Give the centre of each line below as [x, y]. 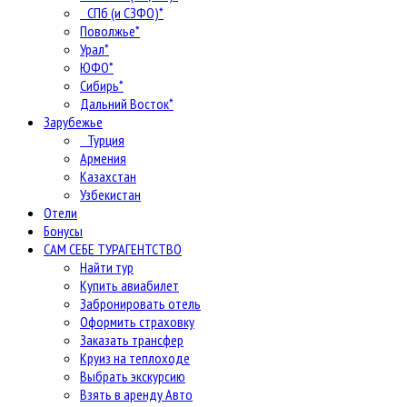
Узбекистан [110, 194]
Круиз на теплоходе [135, 357]
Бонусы [63, 230]
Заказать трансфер [132, 339]
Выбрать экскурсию [133, 376]
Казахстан [108, 176]
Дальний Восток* [127, 103]
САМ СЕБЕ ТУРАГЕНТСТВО [113, 248]
